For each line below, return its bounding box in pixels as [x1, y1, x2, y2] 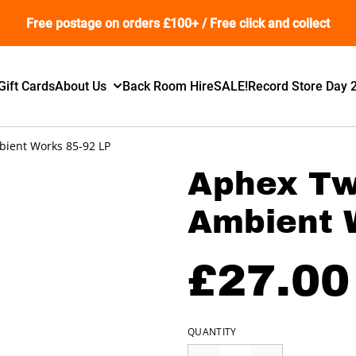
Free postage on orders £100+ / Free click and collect [26, 15, 330, 31]
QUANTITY [188, 324, 237, 339]
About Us [55, 78, 107, 94]
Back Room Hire [122, 78, 215, 94]
